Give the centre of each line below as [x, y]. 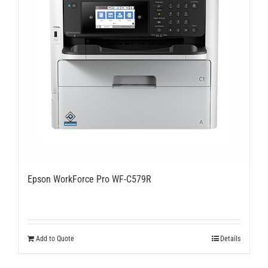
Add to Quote [55, 239]
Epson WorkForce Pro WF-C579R [89, 179]
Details [230, 239]
